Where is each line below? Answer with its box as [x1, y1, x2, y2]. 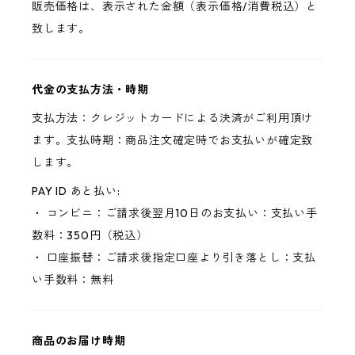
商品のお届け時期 [32, 334, 126, 349]
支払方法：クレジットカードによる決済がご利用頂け [32, 111, 314, 126]
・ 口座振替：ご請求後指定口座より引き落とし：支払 [32, 250, 316, 265]
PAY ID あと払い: [32, 184, 120, 199]
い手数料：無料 [32, 273, 114, 288]
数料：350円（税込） [32, 228, 148, 243]
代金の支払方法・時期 [32, 82, 150, 97]
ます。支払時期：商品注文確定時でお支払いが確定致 [32, 133, 314, 148]
